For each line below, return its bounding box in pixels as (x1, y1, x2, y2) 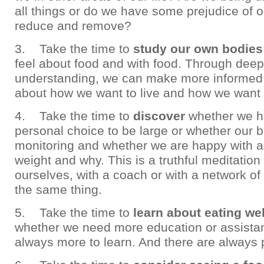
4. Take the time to (15, 109, 133, 123)
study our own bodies (133, 42, 263, 55)
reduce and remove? (15, 19, 131, 32)
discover (133, 109, 185, 123)
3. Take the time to (15, 42, 133, 55)
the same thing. (15, 183, 102, 196)
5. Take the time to (15, 206, 133, 219)
